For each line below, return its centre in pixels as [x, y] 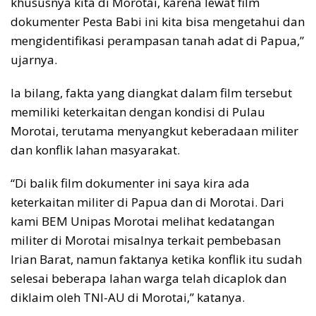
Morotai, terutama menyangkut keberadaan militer [154, 130]
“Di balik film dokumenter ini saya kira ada [130, 183]
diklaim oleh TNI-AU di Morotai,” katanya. [128, 297]
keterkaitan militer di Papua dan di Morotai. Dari [147, 202]
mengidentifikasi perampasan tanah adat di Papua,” [157, 40]
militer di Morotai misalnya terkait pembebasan [146, 240]
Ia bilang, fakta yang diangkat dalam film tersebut [151, 92]
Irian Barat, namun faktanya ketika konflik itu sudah [156, 259]
